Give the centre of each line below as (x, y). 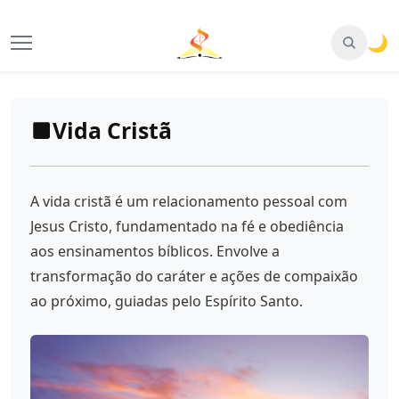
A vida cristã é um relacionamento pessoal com (189, 202)
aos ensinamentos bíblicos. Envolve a (155, 252)
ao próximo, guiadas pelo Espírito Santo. (167, 301)
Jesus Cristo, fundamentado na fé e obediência (187, 227)
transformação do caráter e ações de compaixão (195, 277)
